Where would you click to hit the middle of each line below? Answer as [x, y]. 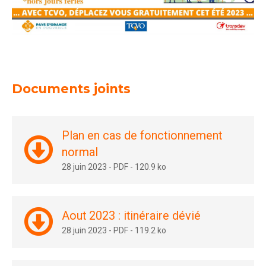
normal [80, 152]
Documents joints [71, 88]
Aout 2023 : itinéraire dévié [132, 216]
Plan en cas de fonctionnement [142, 135]
